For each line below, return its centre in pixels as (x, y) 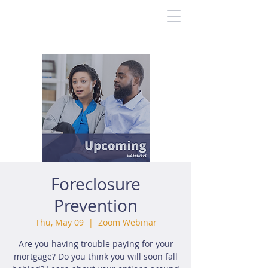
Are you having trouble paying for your (96, 244)
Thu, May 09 (59, 222)
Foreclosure (96, 184)
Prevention (96, 205)
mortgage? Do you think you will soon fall (96, 256)
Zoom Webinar (127, 222)
